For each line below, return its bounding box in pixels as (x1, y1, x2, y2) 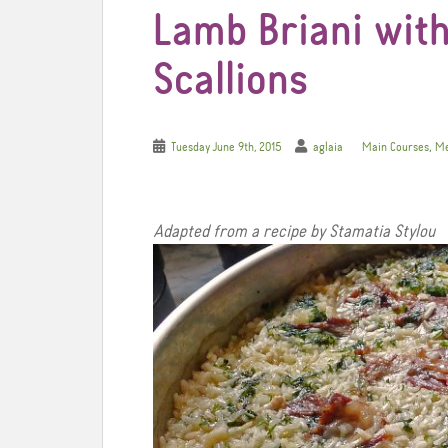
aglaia (313, 141, 343, 154)
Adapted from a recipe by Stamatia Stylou (153, 223, 435, 241)
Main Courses (362, 141, 429, 154)
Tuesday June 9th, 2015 (171, 141, 282, 154)
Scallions (153, 59, 308, 104)
